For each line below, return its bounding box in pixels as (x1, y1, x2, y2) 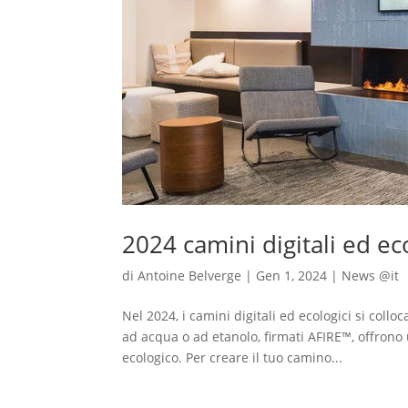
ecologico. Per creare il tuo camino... (122, 348, 343, 366)
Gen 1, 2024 (256, 266, 328, 284)
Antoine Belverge (138, 266, 242, 284)
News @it (342, 266, 400, 284)
